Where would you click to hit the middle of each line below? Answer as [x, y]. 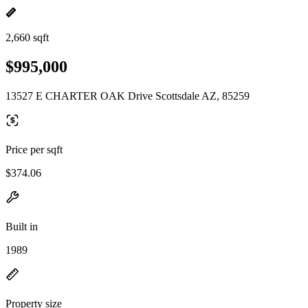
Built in [22, 226]
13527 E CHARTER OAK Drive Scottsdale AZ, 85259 [128, 96]
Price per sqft [34, 149]
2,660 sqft [27, 37]
